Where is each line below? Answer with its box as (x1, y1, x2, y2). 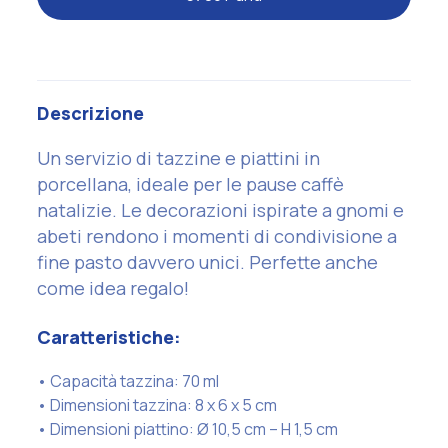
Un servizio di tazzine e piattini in (37, 146, 321, 171)
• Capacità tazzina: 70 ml (37, 370, 223, 393)
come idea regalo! (37, 276, 190, 301)
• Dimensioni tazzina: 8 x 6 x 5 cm (37, 394, 278, 417)
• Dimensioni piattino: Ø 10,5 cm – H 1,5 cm (37, 418, 339, 441)
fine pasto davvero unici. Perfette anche (37, 250, 379, 275)
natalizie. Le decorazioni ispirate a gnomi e (37, 198, 405, 223)
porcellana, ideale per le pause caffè (37, 172, 345, 197)
